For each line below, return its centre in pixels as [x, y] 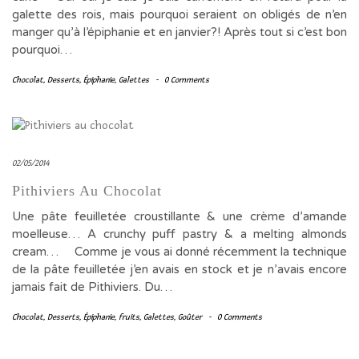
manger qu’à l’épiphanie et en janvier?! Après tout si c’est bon [179, 32]
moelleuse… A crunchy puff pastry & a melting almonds [179, 234]
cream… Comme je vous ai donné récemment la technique [179, 252]
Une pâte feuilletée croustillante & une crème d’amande [179, 216]
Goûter [190, 317]
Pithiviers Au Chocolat [87, 191]
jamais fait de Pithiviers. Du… [92, 287]
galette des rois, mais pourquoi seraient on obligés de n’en [179, 14]
